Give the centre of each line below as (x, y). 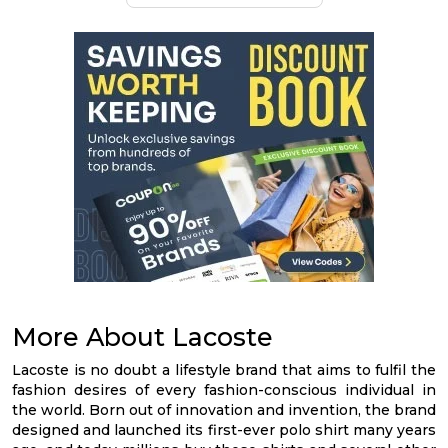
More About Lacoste (142, 337)
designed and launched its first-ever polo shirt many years (224, 430)
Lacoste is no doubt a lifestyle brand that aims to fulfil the (224, 370)
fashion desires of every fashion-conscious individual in (224, 390)
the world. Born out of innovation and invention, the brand (224, 410)
